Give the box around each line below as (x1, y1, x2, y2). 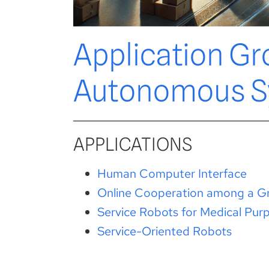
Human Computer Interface (97, 166, 247, 182)
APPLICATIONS (73, 133, 192, 156)
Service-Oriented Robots (97, 223, 232, 240)
